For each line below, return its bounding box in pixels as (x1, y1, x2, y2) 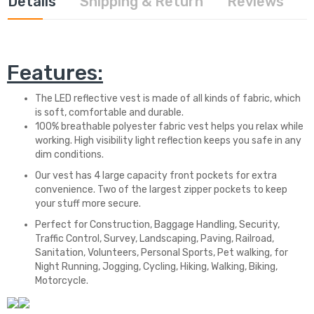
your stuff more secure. (35, 198, 141, 210)
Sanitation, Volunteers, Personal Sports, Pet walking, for (35, 247, 288, 259)
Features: (7, 60, 103, 86)
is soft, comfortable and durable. (35, 107, 184, 119)
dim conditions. (35, 149, 104, 161)
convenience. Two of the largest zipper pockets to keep (35, 184, 287, 196)
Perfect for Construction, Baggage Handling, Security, (35, 219, 280, 231)
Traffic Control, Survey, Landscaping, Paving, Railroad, (35, 233, 274, 245)
